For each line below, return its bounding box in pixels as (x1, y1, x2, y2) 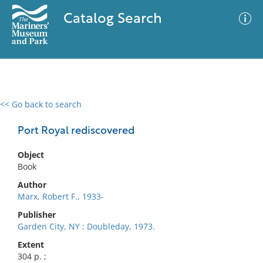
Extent (18, 239, 44, 250)
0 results (9, 106, 43, 117)
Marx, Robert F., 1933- (18, 191, 104, 202)
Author (18, 179, 46, 190)
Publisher (18, 209, 56, 220)
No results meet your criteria (73, 171, 186, 182)
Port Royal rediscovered (18, 126, 134, 137)
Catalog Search (63, 12, 162, 26)
